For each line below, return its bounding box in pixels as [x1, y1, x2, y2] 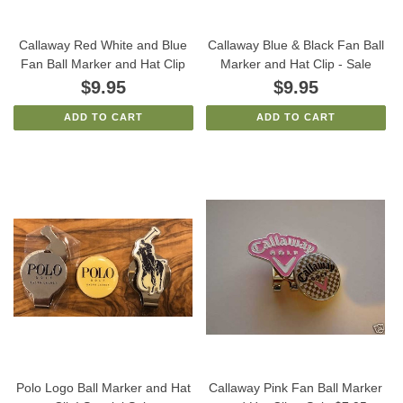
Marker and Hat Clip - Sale [219, 56, 372, 71]
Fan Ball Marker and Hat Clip [21, 56, 186, 71]
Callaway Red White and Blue [19, 37, 188, 52]
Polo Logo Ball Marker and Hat [15, 381, 191, 396]
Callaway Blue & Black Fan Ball [207, 37, 384, 52]
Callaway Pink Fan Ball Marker [209, 381, 383, 396]
